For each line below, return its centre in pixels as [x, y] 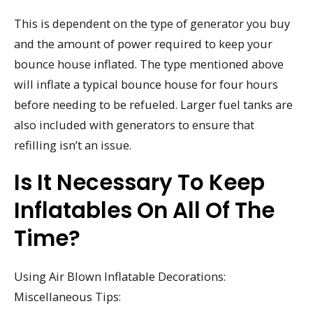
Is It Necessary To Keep [139, 183]
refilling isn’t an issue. [73, 145]
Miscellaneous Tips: [67, 297]
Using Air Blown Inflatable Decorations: [120, 277]
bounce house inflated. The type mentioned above [149, 64]
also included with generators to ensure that [134, 124]
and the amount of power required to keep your [143, 43]
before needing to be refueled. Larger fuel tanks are [153, 104]
